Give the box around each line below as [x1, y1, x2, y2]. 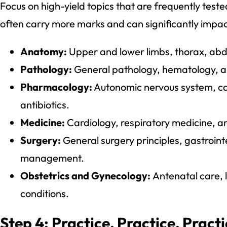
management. [20, 151, 84, 164]
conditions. [20, 186, 69, 200]
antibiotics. [20, 98, 69, 111]
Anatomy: [20, 45, 69, 58]
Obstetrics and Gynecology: [20, 169, 153, 182]
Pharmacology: [20, 80, 92, 93]
